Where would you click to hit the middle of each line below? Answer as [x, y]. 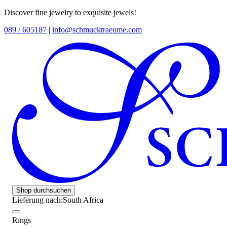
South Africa [83, 200]
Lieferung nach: [37, 200]
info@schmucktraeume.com [97, 30]
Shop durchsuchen [44, 190]
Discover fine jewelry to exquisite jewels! [70, 12]
